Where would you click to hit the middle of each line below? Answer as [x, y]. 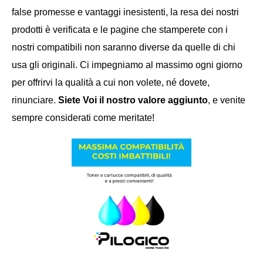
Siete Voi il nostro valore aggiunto [133, 100]
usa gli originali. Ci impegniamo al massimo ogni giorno [127, 65]
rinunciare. [35, 100]
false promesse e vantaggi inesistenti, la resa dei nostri [125, 12]
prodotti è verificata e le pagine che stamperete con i [120, 30]
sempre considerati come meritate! [83, 118]
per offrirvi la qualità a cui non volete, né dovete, [111, 82]
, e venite [227, 100]
